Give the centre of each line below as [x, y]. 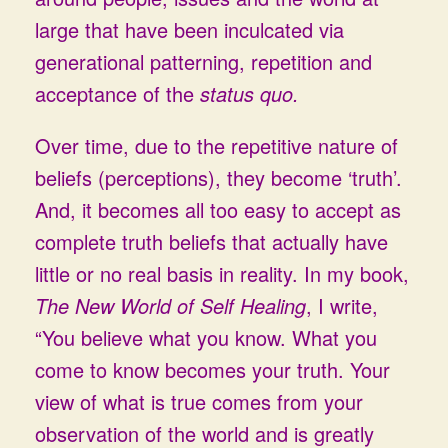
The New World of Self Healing [170, 305]
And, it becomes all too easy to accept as [218, 209]
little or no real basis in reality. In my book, [222, 273]
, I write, [342, 305]
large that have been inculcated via [189, 29]
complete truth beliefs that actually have [211, 241]
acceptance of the [117, 93]
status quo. [249, 93]
